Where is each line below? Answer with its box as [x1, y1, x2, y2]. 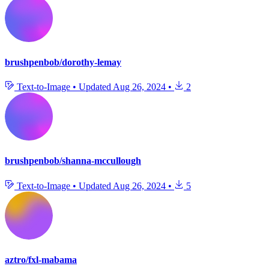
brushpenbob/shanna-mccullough [5, 156, 141, 166]
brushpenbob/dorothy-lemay [5, 56, 121, 67]
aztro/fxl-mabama [5, 254, 77, 265]
